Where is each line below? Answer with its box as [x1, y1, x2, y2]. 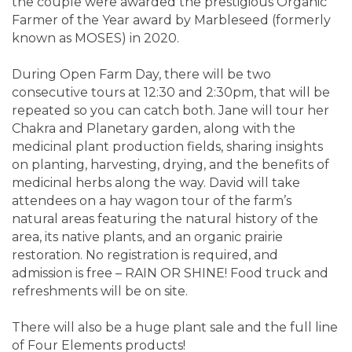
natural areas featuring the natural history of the [12, 211, 318, 226]
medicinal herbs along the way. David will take [12, 174, 300, 190]
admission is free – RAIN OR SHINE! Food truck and [12, 265, 328, 280]
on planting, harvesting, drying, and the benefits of [12, 156, 329, 172]
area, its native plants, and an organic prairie [12, 229, 283, 244]
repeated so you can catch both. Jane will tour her [12, 102, 329, 118]
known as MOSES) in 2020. [12, 30, 179, 46]
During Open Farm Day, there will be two [12, 66, 271, 82]
